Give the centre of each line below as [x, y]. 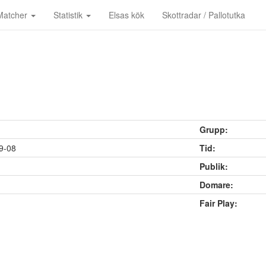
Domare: [216, 185]
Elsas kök [126, 15]
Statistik [69, 15]
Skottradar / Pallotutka [204, 15]
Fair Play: [218, 203]
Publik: [214, 166]
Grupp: [214, 129]
